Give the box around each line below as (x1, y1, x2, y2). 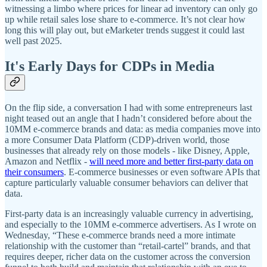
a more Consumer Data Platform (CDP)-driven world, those (5, 134, 229, 145)
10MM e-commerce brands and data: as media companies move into (5, 123, 260, 134)
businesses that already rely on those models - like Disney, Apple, (5, 145, 250, 156)
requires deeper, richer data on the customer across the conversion (5, 251, 250, 262)
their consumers (5, 166, 64, 177)
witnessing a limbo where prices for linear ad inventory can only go (5, 3, 257, 14)
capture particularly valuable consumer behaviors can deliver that (5, 177, 248, 188)
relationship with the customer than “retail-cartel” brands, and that (5, 240, 250, 251)
